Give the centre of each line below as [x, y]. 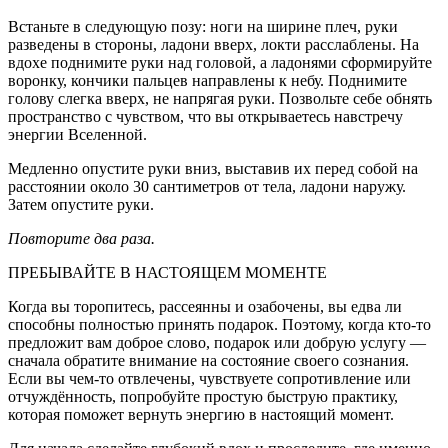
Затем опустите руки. [81, 205]
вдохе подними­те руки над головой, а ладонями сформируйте [220, 63]
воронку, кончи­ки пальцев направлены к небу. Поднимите [207, 81]
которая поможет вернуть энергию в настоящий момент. [201, 415]
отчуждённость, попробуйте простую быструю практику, [203, 397]
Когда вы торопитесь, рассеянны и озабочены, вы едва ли [205, 307]
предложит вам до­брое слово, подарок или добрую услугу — [217, 343]
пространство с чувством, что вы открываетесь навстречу [205, 117]
